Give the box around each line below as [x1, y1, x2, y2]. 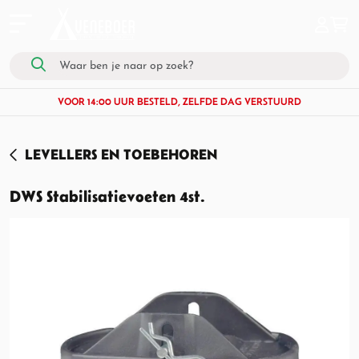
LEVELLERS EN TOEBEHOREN [25, 146, 217, 163]
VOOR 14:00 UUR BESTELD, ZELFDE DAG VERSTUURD [58, 95, 301, 107]
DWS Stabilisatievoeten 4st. [10, 188, 205, 205]
